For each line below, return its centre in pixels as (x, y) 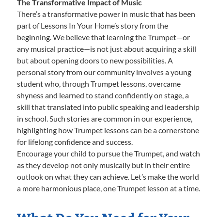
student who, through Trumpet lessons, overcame (99, 83)
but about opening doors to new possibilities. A (95, 60)
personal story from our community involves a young (104, 72)
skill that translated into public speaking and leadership (108, 107)
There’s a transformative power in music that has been (106, 14)
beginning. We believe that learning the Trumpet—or (103, 37)
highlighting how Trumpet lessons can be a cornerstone (108, 130)
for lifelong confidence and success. (75, 141)
